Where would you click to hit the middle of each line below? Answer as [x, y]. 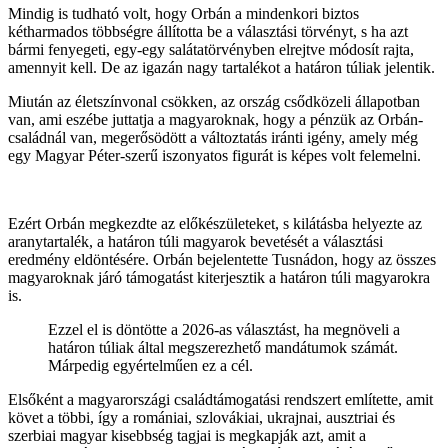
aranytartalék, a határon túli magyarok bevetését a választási [195, 241]
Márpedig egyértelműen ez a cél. [150, 365]
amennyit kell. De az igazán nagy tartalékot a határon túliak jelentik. [221, 67]
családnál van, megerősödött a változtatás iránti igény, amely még [213, 137]
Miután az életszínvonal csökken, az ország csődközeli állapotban [214, 101]
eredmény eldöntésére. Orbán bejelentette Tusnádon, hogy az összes [222, 259]
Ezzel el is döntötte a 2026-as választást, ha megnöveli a [224, 329]
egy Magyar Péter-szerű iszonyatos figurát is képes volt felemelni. [214, 155]
